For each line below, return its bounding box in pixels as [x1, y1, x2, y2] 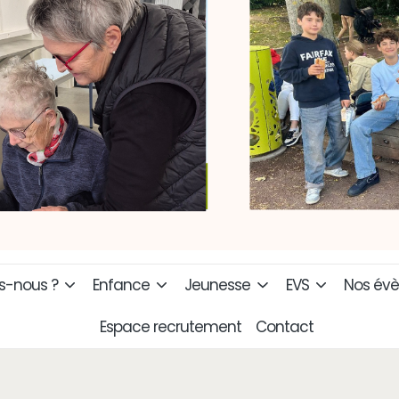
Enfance [93, 273, 151, 296]
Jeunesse [184, 273, 251, 296]
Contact [256, 315, 313, 338]
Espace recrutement [100, 315, 241, 338]
